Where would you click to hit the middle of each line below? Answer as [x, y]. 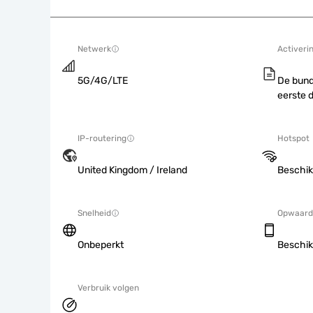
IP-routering [102, 138]
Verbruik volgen [108, 288]
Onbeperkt [101, 245]
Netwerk [94, 49]
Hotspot [293, 138]
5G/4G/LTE [103, 81]
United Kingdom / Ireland [132, 170]
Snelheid [94, 213]
